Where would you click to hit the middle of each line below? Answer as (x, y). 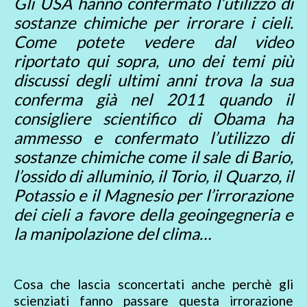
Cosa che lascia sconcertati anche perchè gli (153, 284)
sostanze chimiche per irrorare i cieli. (153, 23)
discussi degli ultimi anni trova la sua (153, 80)
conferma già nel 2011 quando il (153, 99)
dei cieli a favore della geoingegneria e (153, 214)
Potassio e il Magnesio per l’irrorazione (153, 195)
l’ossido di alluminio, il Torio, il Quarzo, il (153, 176)
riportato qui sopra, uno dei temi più (153, 61)
